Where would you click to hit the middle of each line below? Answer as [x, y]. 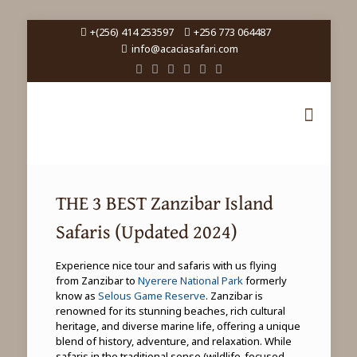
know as [76, 296]
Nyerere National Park [190, 280]
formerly [265, 280]
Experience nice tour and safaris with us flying [166, 265]
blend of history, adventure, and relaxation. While [173, 341]
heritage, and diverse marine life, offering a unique [178, 326]
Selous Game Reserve [151, 296]
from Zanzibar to [96, 280]
